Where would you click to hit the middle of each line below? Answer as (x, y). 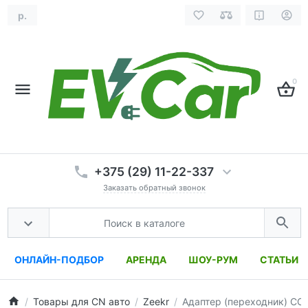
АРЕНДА (146, 260)
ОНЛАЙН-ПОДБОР (59, 260)
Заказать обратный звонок (154, 188)
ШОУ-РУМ (213, 260)
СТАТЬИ (279, 260)
